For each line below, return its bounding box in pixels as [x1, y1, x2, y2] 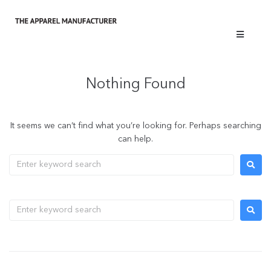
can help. [118, 135, 153, 144]
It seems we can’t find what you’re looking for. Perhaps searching [10, 122, 261, 131]
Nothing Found [85, 77, 186, 93]
